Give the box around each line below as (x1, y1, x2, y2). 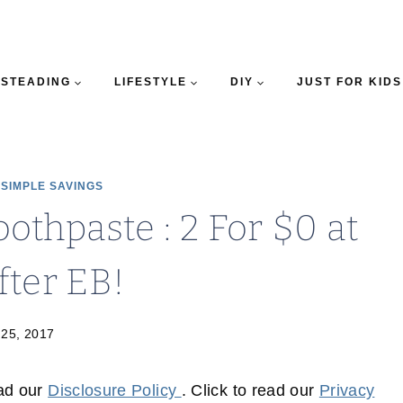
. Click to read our (181, 381, 319, 400)
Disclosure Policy (48, 381, 182, 400)
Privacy (318, 381, 375, 400)
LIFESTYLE (113, 76, 187, 88)
